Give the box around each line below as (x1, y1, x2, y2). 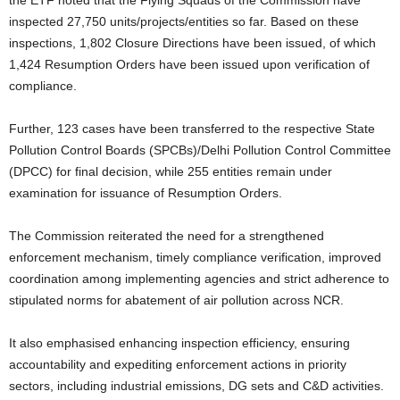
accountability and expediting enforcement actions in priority (9, 356, 346, 371)
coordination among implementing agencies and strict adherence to (9, 271, 389, 286)
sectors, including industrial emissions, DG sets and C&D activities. (9, 378, 384, 393)
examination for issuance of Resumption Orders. (9, 185, 282, 200)
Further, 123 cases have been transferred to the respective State (9, 121, 375, 136)
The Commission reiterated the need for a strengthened (9, 228, 324, 243)
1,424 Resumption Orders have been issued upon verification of (9, 56, 370, 71)
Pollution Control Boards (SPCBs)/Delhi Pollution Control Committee (9, 142, 391, 157)
